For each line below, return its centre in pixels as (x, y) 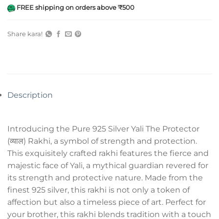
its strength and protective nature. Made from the (105, 178)
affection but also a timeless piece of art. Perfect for (107, 202)
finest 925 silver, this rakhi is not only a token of (99, 190)
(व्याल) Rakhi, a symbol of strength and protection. (102, 141)
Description (30, 95)
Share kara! (26, 33)
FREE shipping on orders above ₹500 (75, 7)
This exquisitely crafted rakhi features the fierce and (108, 153)
